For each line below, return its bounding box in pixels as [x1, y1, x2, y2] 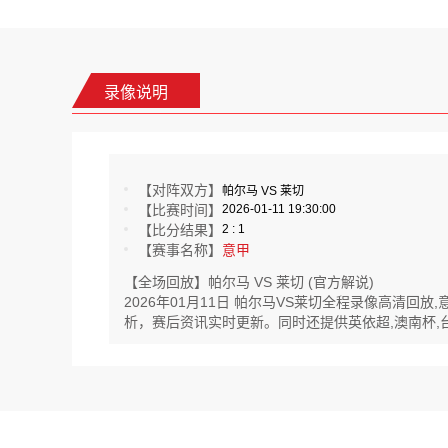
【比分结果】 [138, 222, 222, 238]
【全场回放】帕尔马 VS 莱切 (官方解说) [124, 274, 374, 290]
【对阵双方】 [138, 182, 222, 198]
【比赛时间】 [138, 202, 222, 218]
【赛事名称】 [138, 242, 222, 258]
